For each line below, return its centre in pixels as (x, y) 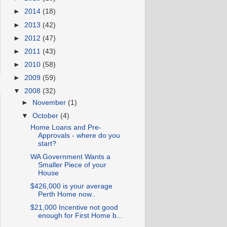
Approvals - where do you (79, 135)
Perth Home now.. (66, 194)
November (50, 102)
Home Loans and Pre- (66, 127)
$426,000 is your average (71, 186)
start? (47, 143)
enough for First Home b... (80, 216)
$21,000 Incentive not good (74, 208)
